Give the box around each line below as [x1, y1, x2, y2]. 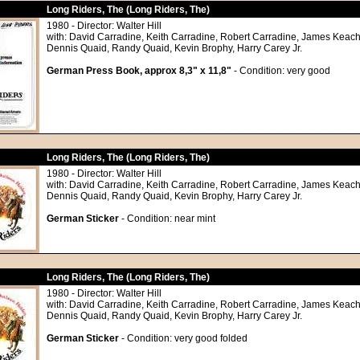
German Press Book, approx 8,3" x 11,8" [47, 65, 231, 76]
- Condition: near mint [119, 213, 215, 224]
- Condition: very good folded [119, 333, 247, 344]
